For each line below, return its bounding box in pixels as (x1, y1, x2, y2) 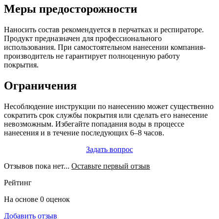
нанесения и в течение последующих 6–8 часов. (4, 128, 164, 137)
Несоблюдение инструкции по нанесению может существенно (4, 102, 214, 110)
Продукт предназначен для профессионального (4, 34, 162, 43)
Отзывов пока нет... (4, 161, 71, 170)
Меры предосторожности (4, 2, 137, 15)
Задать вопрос (86, 145, 133, 153)
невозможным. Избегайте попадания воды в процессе (4, 119, 184, 128)
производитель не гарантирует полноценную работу (4, 51, 180, 60)
